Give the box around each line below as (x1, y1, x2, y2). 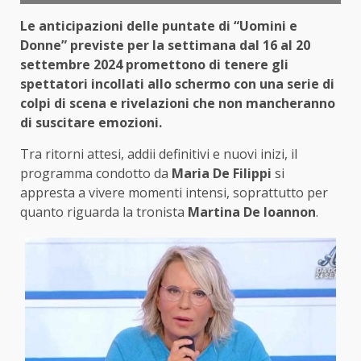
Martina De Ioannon (188, 203, 316, 222)
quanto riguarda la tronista (20, 203, 188, 222)
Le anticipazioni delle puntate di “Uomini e (20, 17, 297, 35)
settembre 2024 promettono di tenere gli (20, 56, 288, 74)
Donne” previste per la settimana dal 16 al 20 (20, 36, 310, 55)
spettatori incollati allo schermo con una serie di (20, 75, 334, 93)
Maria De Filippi (172, 164, 272, 183)
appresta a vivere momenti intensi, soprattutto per (20, 184, 328, 202)
